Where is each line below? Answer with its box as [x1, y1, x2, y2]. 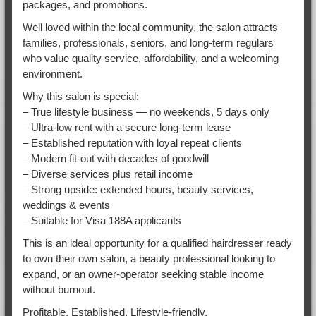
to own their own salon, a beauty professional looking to [22, 252, 275, 265]
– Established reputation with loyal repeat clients [22, 136, 242, 149]
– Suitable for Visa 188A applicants [22, 214, 181, 226]
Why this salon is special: [22, 90, 139, 102]
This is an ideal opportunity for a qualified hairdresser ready [22, 236, 292, 249]
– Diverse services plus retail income [22, 167, 193, 180]
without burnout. [22, 283, 95, 296]
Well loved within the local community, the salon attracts [22, 20, 278, 33]
